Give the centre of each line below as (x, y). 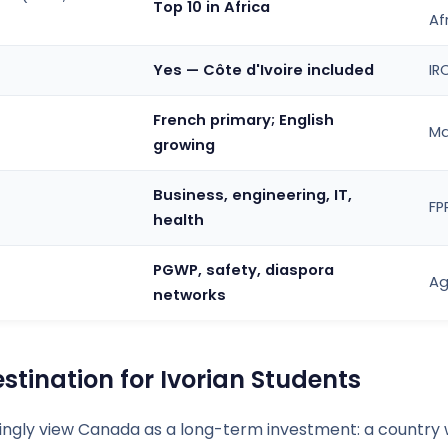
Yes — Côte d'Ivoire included (264, 70)
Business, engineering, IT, (253, 195)
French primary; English (244, 120)
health (179, 220)
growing (184, 145)
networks (190, 295)
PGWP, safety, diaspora (244, 270)
